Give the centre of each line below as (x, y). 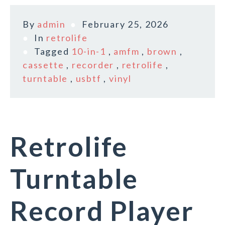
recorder (93, 65)
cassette (43, 65)
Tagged (53, 51)
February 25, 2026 (125, 24)
